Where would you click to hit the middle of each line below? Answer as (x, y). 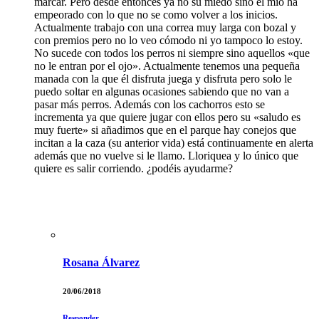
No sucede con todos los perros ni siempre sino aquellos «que (172, 53)
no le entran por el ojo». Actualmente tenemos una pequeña (167, 66)
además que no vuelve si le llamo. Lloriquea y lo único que (166, 155)
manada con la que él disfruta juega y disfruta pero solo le (163, 78)
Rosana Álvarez (101, 263)
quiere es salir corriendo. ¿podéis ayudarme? (134, 168)
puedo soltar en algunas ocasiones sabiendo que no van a (162, 91)
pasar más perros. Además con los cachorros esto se (150, 104)
